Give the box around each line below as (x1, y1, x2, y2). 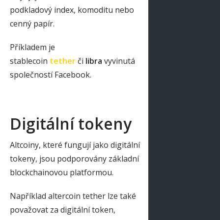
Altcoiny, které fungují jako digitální (10, 139, 140, 150)
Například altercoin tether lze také (10, 190, 136, 201)
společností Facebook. (10, 69, 91, 80)
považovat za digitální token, (10, 204, 115, 215)
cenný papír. (10, 18, 55, 29)
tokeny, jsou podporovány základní (10, 153, 139, 164)
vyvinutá (104, 55, 135, 66)
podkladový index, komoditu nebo (10, 4, 134, 15)
